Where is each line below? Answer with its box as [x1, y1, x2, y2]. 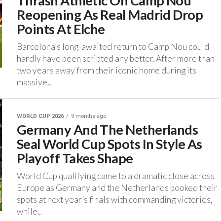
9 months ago [71, 113, 106, 120]
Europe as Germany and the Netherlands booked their [17, 183, 218, 193]
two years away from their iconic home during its [17, 65, 196, 76]
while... [17, 206, 42, 217]
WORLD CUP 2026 [17, 113, 64, 120]
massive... [17, 77, 52, 88]
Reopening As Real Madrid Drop [17, 6, 203, 23]
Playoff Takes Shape [17, 150, 133, 167]
